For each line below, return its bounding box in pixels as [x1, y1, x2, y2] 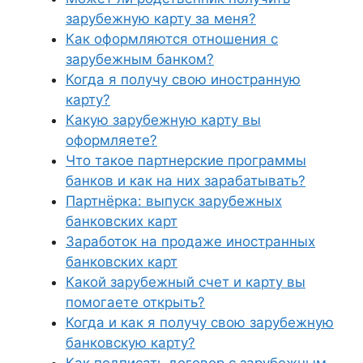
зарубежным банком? [66, 51, 214, 67]
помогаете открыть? [66, 294, 205, 310]
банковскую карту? [66, 335, 195, 351]
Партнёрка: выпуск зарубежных [66, 193, 282, 209]
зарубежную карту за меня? [66, 11, 256, 27]
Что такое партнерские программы [66, 152, 306, 169]
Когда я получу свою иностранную [66, 71, 301, 88]
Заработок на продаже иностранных [66, 233, 315, 250]
